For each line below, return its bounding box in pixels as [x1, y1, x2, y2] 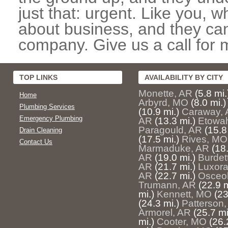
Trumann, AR [138, 180, 196, 190]
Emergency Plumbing [19, 115, 82, 122]
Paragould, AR [138, 125, 202, 135]
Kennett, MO [157, 189, 212, 199]
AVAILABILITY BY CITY [145, 73, 223, 81]
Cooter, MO [157, 216, 207, 227]
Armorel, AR [138, 207, 191, 218]
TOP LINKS [19, 73, 58, 81]
